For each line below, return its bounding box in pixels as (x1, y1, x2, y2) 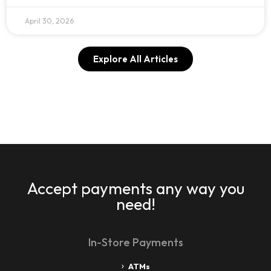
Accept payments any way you (27, 177, 244, 198)
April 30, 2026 (25, 16, 74, 25)
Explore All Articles (93, 53, 178, 65)
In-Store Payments (88, 235, 183, 249)
